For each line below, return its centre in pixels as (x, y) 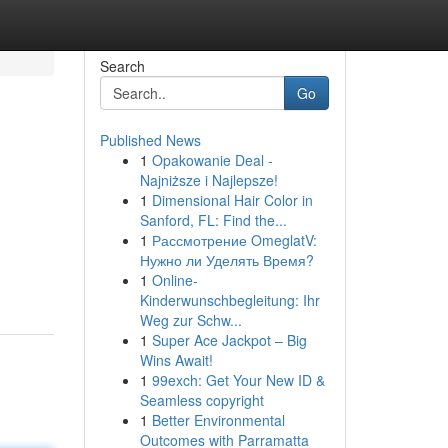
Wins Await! (176, 360)
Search (122, 66)
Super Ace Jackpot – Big (229, 340)
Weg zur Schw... (190, 320)
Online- (174, 280)
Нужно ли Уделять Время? (226, 260)
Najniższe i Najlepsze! (208, 180)
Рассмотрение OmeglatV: (234, 240)
